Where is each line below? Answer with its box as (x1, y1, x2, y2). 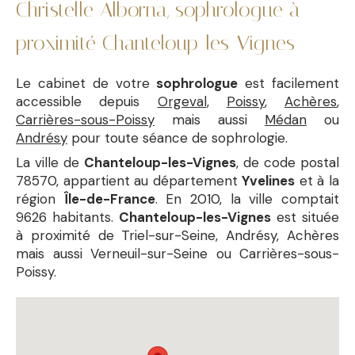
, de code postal (236, 154, 339, 171)
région (16, 190, 64, 208)
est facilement (238, 74, 340, 92)
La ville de (16, 154, 84, 171)
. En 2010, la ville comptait (155, 190, 340, 208)
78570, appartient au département (16, 172, 242, 189)
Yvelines (242, 172, 296, 189)
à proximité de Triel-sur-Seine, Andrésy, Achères (16, 227, 339, 244)
